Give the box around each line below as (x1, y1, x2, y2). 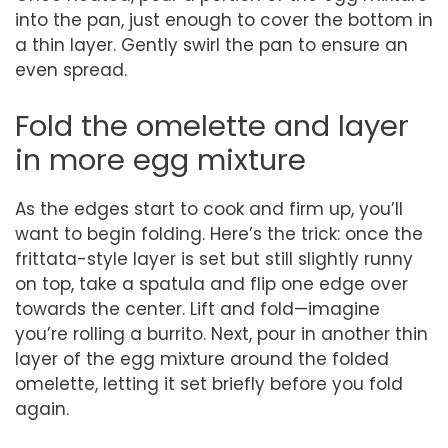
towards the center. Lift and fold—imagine (15, 296, 380, 321)
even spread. (15, 58, 127, 82)
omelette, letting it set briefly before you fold (15, 371, 403, 396)
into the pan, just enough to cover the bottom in (15, 8, 433, 32)
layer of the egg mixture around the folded (15, 346, 389, 371)
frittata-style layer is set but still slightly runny (15, 246, 413, 271)
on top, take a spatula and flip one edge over (15, 271, 408, 296)
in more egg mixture (15, 139, 306, 180)
